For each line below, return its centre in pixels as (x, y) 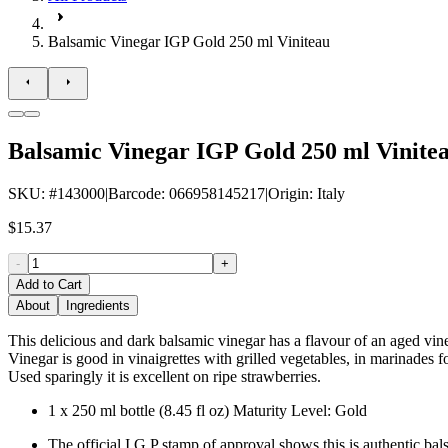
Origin (288, 193)
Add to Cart (49, 284)
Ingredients (98, 305)
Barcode (134, 193)
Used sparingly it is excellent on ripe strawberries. (164, 376)
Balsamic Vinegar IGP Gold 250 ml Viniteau (189, 41)
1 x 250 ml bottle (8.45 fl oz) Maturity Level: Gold (207, 410)
